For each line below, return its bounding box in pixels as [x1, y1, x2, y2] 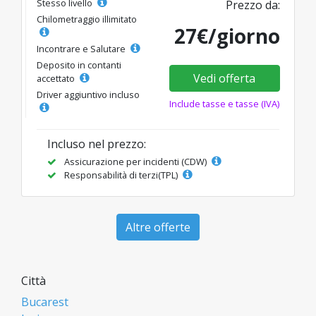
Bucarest [21, 294, 68, 310]
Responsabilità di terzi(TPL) [62, 169, 180, 181]
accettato [37, 72, 77, 85]
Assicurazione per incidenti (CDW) [62, 155, 209, 168]
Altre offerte [126, 219, 190, 235]
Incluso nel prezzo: [47, 136, 146, 152]
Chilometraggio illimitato [37, 13, 137, 25]
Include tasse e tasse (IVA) [169, 97, 280, 110]
